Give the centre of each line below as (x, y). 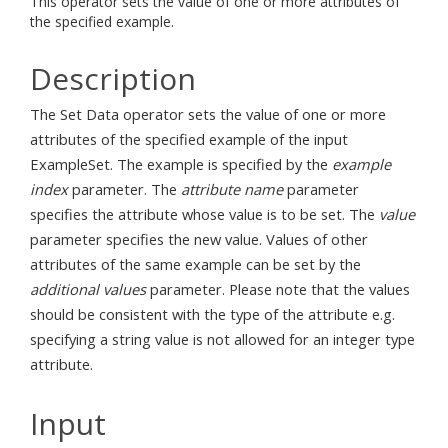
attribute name (232, 189)
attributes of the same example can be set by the (195, 264)
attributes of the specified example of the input (189, 139)
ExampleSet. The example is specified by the (181, 164)
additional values (88, 289)
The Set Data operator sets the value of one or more (208, 114)
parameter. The (124, 189)
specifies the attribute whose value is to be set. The (204, 214)
